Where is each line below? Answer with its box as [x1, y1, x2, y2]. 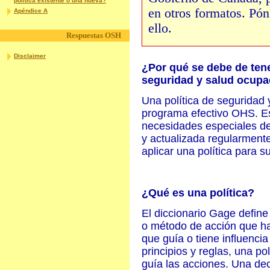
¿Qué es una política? [142, 187, 254, 199]
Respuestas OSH [66, 31, 121, 40]
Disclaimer [14, 52, 46, 59]
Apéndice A [14, 7, 48, 14]
